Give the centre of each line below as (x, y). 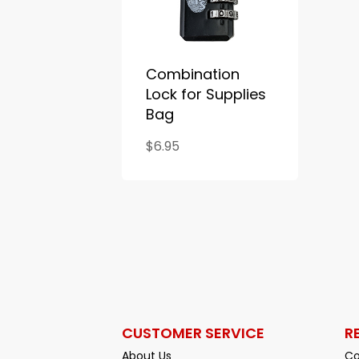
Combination (193, 75)
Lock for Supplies (206, 95)
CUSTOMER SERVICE (193, 333)
